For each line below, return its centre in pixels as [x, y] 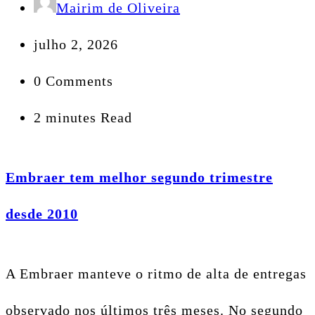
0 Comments [73, 81]
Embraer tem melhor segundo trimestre [139, 178]
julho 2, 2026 [76, 44]
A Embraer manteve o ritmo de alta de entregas [156, 274]
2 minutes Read [83, 117]
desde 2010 [42, 214]
